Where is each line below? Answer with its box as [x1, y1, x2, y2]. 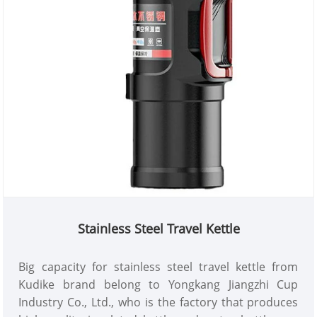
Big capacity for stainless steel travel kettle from [18, 258, 299, 275]
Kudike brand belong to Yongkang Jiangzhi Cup [18, 276, 299, 292]
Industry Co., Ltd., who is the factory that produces [18, 294, 299, 310]
